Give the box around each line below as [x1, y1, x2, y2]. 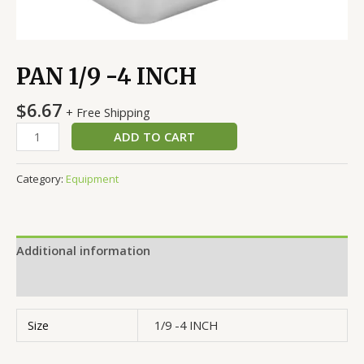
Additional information [16, 242, 150, 259]
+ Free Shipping [66, 104, 150, 121]
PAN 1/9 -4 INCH [16, 63, 197, 91]
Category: [16, 171, 66, 186]
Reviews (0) [16, 272, 80, 289]
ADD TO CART [113, 128, 195, 145]
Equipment [66, 171, 119, 186]
